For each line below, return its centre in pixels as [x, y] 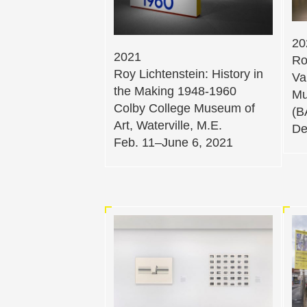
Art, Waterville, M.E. [168, 125]
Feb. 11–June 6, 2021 [173, 142]
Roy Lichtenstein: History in [188, 74]
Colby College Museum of [184, 108]
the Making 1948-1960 [175, 91]
